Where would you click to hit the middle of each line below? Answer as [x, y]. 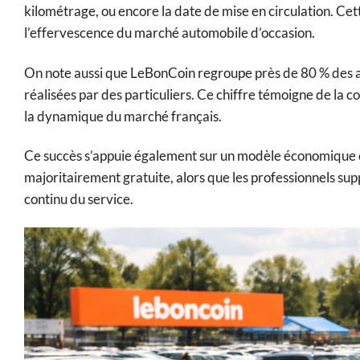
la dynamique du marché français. [123, 116]
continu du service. [79, 198]
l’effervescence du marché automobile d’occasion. [170, 33]
